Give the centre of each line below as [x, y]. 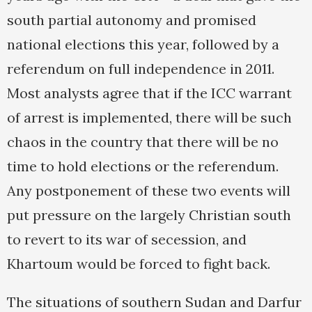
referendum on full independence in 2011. [141, 69]
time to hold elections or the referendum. [143, 166]
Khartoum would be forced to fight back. [139, 264]
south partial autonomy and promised [132, 20]
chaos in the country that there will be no [143, 142]
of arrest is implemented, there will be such [149, 118]
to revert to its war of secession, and [127, 240]
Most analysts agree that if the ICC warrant [149, 93]
